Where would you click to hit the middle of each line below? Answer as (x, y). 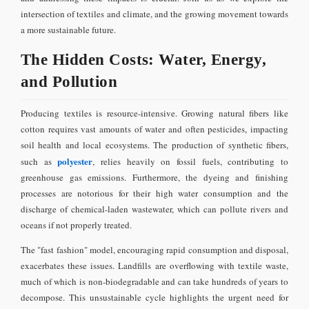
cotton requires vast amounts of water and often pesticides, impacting (154, 129)
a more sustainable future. (68, 30)
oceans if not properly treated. (76, 225)
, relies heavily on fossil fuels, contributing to (191, 161)
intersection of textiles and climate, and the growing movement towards (154, 14)
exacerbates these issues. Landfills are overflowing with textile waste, (154, 265)
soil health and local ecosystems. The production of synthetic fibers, (154, 144)
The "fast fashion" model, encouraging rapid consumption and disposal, (154, 249)
